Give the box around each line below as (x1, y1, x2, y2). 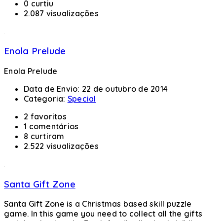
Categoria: (24, 94, 68, 104)
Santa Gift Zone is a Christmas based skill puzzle (4, 199, 192, 209)
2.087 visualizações (24, 8, 99, 18)
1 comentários (24, 121, 79, 131)
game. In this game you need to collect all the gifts (4, 209, 202, 219)
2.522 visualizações (24, 141, 99, 151)
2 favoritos (24, 111, 67, 121)
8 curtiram (24, 131, 65, 141)
